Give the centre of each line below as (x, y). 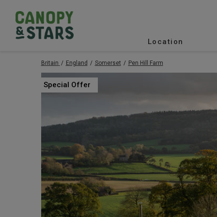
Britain (50, 63)
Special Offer (67, 85)
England (77, 63)
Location (165, 41)
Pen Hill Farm (146, 63)
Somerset (108, 63)
